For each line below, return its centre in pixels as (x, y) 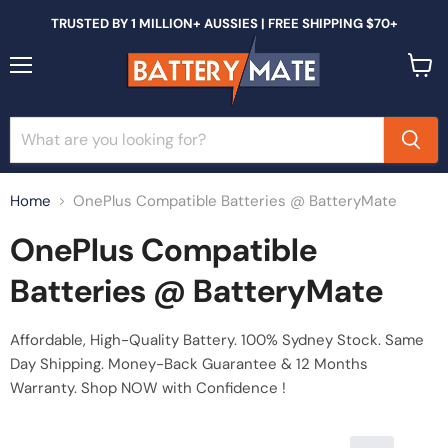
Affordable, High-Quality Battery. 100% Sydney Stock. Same (217, 340)
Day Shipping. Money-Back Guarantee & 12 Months (189, 364)
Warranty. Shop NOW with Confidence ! (148, 388)
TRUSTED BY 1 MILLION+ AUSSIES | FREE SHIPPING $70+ (224, 23)
